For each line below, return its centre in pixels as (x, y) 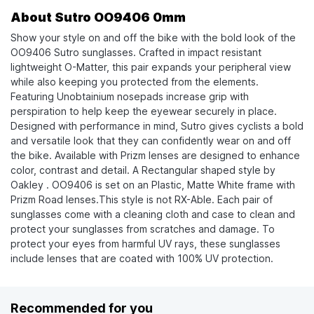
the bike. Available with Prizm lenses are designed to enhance (155, 155)
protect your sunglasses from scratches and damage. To (143, 228)
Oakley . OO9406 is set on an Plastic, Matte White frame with (153, 184)
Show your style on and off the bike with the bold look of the (153, 37)
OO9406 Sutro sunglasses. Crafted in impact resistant (136, 52)
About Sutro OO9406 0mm (98, 17)
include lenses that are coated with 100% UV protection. (142, 258)
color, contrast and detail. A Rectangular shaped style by (143, 170)
